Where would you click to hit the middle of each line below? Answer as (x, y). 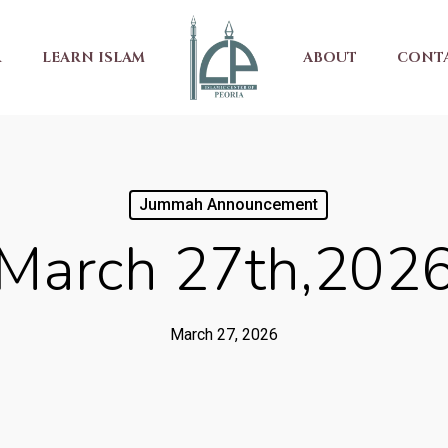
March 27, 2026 (224, 334)
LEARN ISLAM (93, 57)
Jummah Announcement (228, 204)
